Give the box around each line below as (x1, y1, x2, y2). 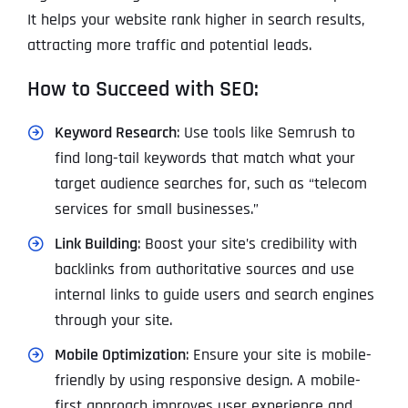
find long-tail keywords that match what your (54, 148, 355, 169)
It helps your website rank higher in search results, (26, 9, 364, 31)
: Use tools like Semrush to (176, 122, 355, 144)
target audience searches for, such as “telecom (54, 173, 367, 195)
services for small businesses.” (54, 199, 259, 220)
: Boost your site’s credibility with (137, 233, 357, 255)
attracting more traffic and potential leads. (26, 35, 311, 56)
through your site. (54, 310, 172, 331)
